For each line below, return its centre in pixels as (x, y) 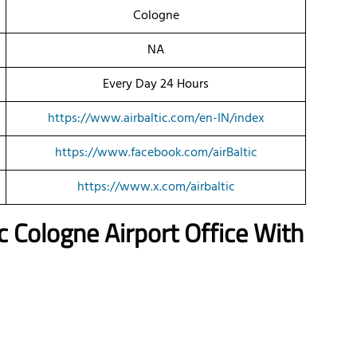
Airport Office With (204, 233)
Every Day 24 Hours (156, 85)
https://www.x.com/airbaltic (156, 188)
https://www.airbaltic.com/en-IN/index (156, 119)
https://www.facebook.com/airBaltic (156, 153)
